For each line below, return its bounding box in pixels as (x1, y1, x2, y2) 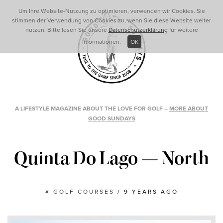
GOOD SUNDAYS (88, 115, 135, 122)
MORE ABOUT (169, 105, 208, 112)
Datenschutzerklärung (108, 26, 168, 33)
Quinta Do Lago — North (14, 146, 209, 170)
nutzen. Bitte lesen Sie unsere (25, 26, 109, 33)
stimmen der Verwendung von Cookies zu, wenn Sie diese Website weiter (12, 17, 211, 24)
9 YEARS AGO (123, 188, 178, 195)
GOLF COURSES (53, 188, 114, 195)
